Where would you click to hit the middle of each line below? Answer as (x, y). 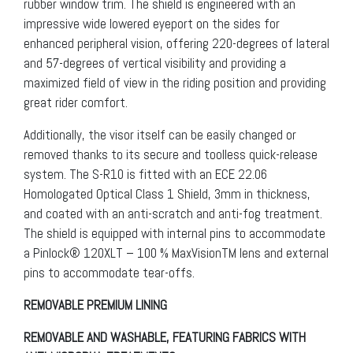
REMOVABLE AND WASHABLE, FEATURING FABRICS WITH (165, 338)
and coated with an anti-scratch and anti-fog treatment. (173, 214)
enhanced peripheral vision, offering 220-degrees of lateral (176, 44)
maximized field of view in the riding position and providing (175, 83)
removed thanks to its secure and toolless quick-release (171, 155)
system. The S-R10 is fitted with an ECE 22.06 (145, 175)
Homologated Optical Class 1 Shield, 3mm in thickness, (167, 194)
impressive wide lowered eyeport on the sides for (152, 24)
